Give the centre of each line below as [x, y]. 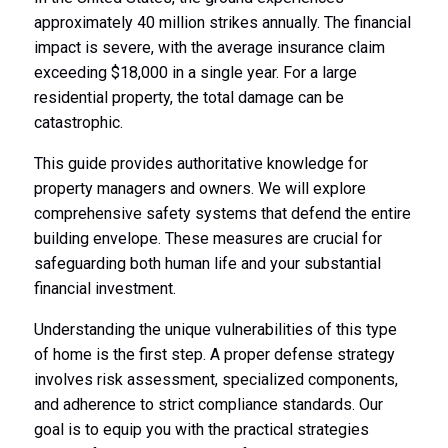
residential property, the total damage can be [188, 97]
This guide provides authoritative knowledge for [200, 163]
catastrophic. [78, 122]
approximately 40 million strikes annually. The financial [222, 22]
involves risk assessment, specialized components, [215, 379]
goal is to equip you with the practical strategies [201, 429]
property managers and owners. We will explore [199, 188]
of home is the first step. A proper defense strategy [214, 354]
